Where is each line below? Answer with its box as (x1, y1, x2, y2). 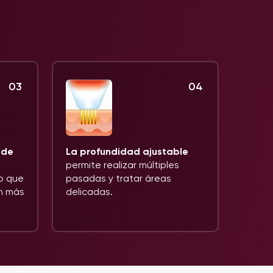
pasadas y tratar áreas (66, 172, 171, 184)
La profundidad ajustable (66, 146, 188, 157)
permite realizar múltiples (66, 159, 179, 171)
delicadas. (66, 186, 113, 197)
